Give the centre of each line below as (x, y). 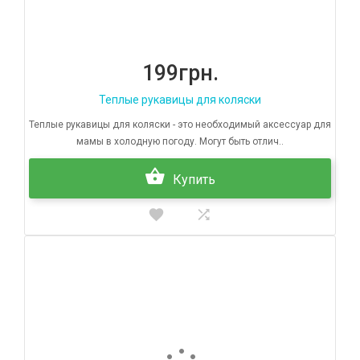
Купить (194, 180)
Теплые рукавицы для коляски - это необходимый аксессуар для (180, 125)
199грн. (180, 74)
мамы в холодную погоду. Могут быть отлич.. (180, 142)
